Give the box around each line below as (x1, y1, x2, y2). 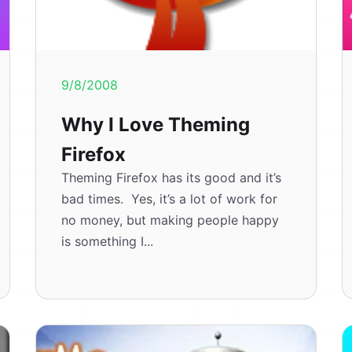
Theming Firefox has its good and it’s (61, 170, 282, 185)
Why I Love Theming (61, 113, 251, 136)
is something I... (61, 233, 154, 249)
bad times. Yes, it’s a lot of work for (61, 191, 278, 207)
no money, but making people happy (61, 212, 280, 228)
